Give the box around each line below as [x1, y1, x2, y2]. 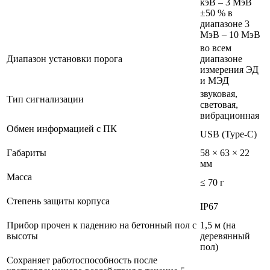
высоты [7, 231, 38, 242]
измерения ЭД [200, 64, 259, 75]
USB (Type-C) [200, 129, 257, 140]
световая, [200, 99, 238, 110]
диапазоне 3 [200, 19, 250, 30]
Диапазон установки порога [7, 54, 122, 64]
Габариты [7, 148, 46, 159]
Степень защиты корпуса [7, 196, 110, 207]
